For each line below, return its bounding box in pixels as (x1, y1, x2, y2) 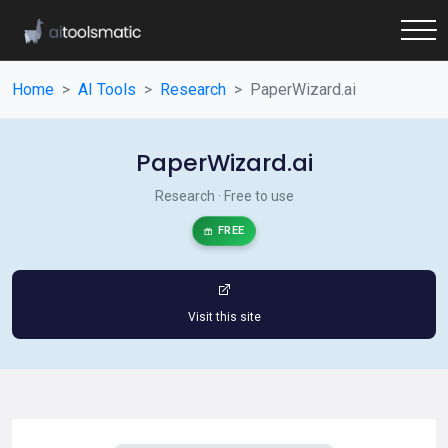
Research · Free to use (154, 188, 294, 204)
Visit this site (187, 310, 261, 324)
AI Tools (78, 80, 136, 99)
